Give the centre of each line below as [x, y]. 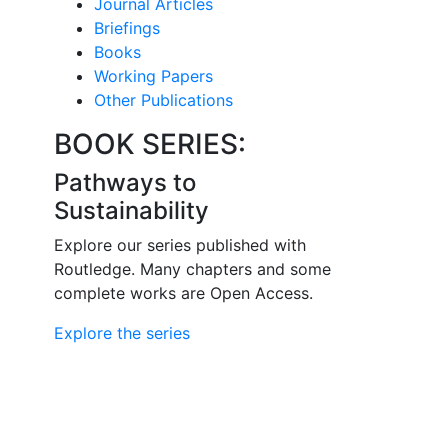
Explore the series [121, 333]
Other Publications [163, 100]
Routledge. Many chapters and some [192, 269]
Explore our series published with [179, 245]
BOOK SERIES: [149, 144]
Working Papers [153, 76]
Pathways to [124, 182]
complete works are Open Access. [183, 293]
